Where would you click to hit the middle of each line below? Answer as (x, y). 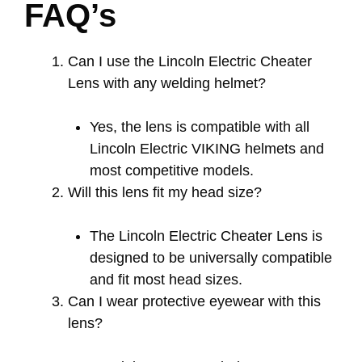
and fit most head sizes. (166, 279)
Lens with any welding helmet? (167, 83)
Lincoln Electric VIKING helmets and (207, 148)
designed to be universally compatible (211, 257)
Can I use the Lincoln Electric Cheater (190, 61)
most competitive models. (172, 170)
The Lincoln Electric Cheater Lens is (206, 236)
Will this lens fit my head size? (165, 192)
